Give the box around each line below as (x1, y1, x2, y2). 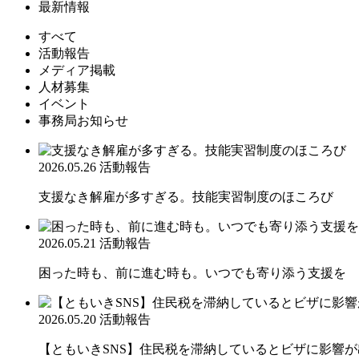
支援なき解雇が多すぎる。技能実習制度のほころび (38, 189, 333, 204)
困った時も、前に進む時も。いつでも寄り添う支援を (38, 265, 346, 280)
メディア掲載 (38, 63, 115, 77)
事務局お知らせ (38, 113, 128, 127)
